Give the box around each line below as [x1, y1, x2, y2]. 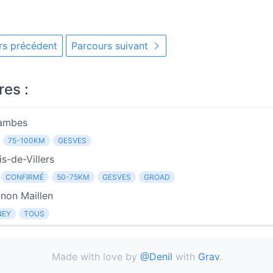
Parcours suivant [71, 40, 151, 52]
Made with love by [51, 250, 140, 263]
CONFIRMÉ [5, 172, 44, 182]
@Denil [140, 250, 172, 263]
